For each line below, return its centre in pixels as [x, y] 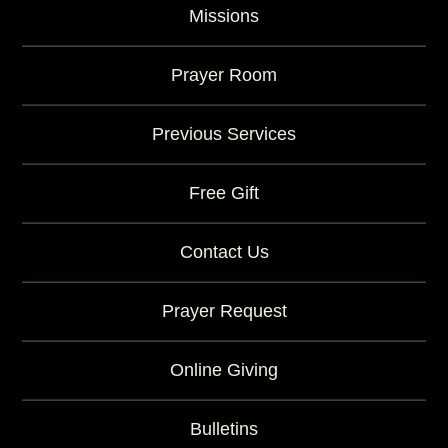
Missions [224, 16]
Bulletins [224, 429]
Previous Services [224, 134]
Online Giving [224, 370]
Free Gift [224, 193]
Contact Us [224, 252]
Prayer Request [224, 311]
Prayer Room [224, 75]
